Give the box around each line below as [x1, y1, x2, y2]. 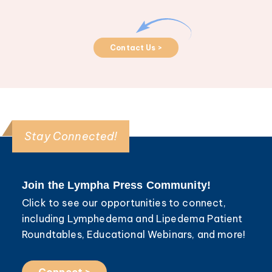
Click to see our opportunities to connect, [22, 196, 226, 209]
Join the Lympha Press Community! [22, 178, 211, 191]
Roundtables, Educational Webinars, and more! [22, 228, 246, 240]
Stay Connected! [24, 129, 117, 144]
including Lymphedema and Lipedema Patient [22, 212, 243, 225]
